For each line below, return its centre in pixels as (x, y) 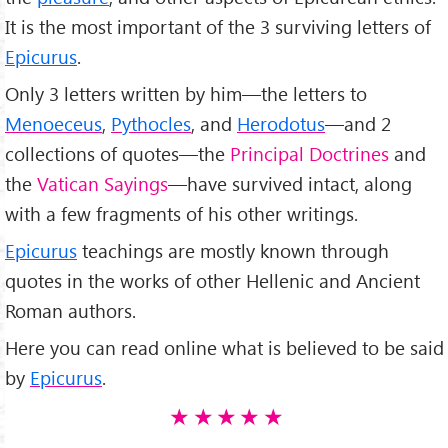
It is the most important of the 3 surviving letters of (218, 26)
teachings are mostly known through (233, 250)
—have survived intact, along (290, 183)
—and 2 (358, 123)
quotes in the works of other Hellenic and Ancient (212, 280)
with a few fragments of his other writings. (181, 213)
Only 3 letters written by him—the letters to (186, 93)
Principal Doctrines (309, 153)
